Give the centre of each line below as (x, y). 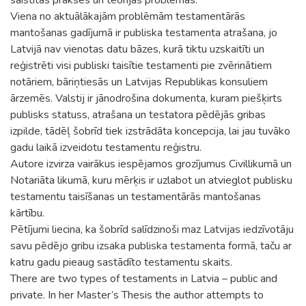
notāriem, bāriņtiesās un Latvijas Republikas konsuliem (139, 82)
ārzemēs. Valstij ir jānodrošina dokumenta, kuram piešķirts (146, 98)
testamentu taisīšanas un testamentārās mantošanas (136, 196)
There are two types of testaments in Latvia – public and (144, 278)
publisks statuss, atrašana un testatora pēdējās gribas (138, 114)
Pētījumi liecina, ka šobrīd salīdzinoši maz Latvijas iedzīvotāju (152, 229)
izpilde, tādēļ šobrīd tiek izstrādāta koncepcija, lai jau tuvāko (150, 131)
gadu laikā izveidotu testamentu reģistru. (106, 147)
